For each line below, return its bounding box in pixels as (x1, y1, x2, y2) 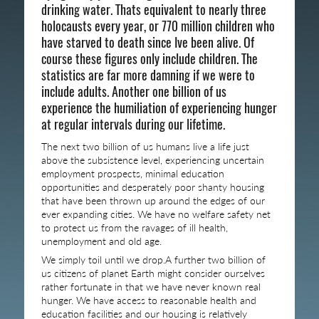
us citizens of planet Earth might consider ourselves (41, 266, 265, 279)
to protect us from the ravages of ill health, (41, 221, 228, 234)
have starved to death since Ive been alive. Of (41, 34, 254, 51)
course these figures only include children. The (41, 51, 258, 68)
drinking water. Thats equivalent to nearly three (41, 1, 266, 19)
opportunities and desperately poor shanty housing (41, 180, 264, 193)
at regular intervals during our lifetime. (41, 116, 225, 133)
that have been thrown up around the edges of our (41, 194, 265, 206)
